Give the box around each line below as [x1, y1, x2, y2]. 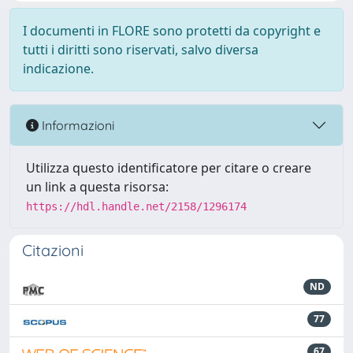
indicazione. [23, 60, 94, 77]
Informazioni [39, 117, 114, 133]
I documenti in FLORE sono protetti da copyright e [23, 22, 321, 39]
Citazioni [22, 240, 84, 260]
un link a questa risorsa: [26, 178, 169, 195]
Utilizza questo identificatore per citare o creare [26, 159, 311, 176]
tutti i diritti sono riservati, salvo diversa [23, 41, 258, 58]
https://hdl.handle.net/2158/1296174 [26, 200, 247, 213]
